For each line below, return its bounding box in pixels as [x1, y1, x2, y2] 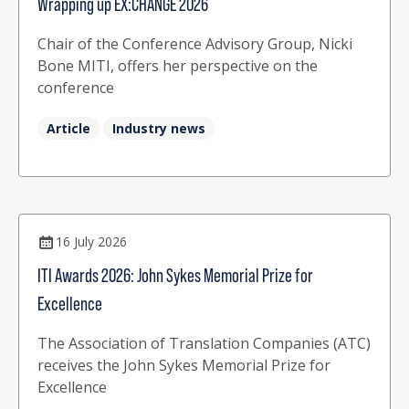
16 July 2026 [56, 232, 127, 250]
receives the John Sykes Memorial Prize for [37, 354, 330, 375]
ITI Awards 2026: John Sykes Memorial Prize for [37, 264, 313, 287]
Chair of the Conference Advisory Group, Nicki [37, 33, 352, 54]
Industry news [112, 119, 205, 137]
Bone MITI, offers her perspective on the [37, 55, 318, 76]
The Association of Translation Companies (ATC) [37, 332, 371, 353]
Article [47, 119, 90, 137]
